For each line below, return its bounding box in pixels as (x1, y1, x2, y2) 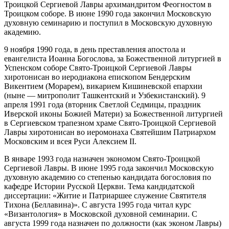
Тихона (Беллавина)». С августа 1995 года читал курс (4, 200, 191, 209)
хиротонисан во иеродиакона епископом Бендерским (4, 72, 190, 81)
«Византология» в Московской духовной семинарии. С (4, 209, 197, 218)
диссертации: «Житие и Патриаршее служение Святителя (4, 191, 206, 200)
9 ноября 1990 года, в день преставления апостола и (4, 44, 186, 54)
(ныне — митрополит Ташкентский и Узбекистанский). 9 (4, 90, 205, 100)
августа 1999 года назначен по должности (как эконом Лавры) (4, 218, 221, 227)
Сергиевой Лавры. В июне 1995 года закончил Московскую (4, 163, 214, 172)
